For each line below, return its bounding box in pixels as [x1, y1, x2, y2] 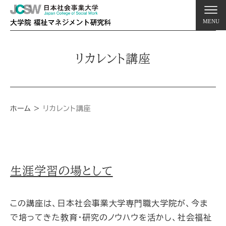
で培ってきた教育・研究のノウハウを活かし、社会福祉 [10, 213, 212, 221]
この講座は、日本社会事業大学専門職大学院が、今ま [10, 199, 208, 207]
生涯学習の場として [10, 165, 113, 177]
